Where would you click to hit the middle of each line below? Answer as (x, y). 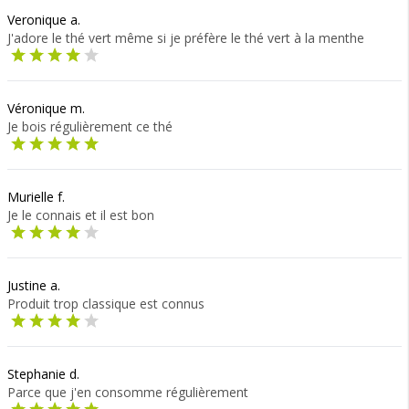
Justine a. (34, 285)
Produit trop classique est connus (106, 304)
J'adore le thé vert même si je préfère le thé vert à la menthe (186, 38)
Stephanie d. (43, 374)
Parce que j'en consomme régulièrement (128, 392)
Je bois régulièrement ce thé (90, 126)
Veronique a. (44, 20)
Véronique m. (46, 108)
